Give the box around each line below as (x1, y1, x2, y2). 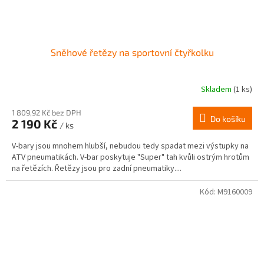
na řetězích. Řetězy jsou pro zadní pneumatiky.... (12, 163, 181, 175)
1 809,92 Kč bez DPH (12, 108, 81, 118)
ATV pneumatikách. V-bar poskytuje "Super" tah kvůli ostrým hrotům (12, 151, 249, 164)
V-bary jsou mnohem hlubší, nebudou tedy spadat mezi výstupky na (12, 140, 249, 153)
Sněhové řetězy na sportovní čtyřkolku (50, 47, 214, 58)
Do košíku (210, 114, 246, 124)
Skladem (201, 83, 233, 95)
